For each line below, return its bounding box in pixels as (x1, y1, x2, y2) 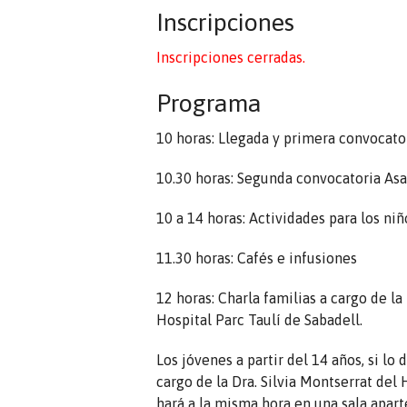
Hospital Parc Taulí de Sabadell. (156, 311, 362, 328)
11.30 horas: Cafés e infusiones (156, 249, 357, 266)
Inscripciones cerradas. (156, 48, 305, 65)
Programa (156, 88, 262, 117)
